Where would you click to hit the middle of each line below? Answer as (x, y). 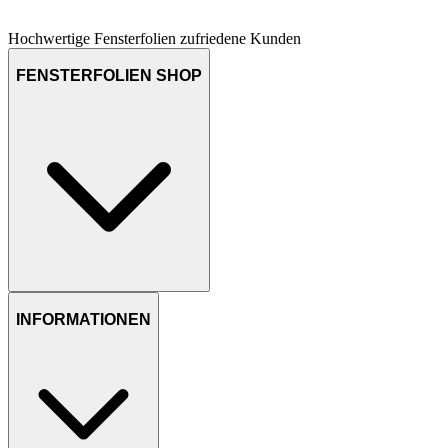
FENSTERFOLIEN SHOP (109, 75)
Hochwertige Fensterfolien (92, 39)
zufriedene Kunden (240, 39)
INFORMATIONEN (83, 319)
